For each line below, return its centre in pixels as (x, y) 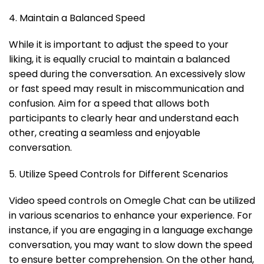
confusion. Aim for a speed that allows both (109, 104)
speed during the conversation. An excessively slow (127, 74)
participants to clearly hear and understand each (124, 118)
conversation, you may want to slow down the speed (131, 245)
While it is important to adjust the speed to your (119, 45)
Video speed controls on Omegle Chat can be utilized (132, 201)
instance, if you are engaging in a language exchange (131, 230)
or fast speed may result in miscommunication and (126, 89)
